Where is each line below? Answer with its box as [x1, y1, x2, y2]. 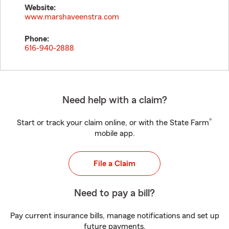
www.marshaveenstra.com [25, 13, 119, 21]
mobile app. [94, 129, 135, 138]
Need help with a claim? [62, 95, 167, 105]
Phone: [25, 35, 49, 43]
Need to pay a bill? [74, 188, 155, 198]
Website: [25, 4, 56, 12]
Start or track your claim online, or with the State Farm [17, 119, 209, 127]
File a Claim [94, 159, 135, 168]
